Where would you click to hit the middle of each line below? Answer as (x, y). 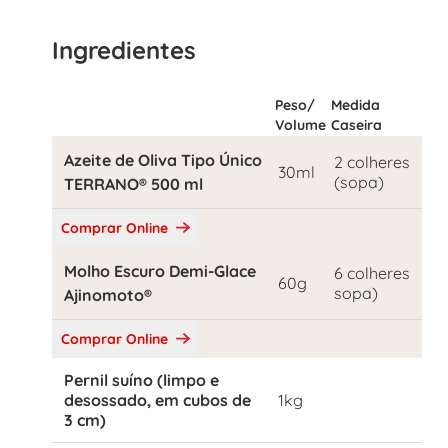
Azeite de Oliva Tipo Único (163, 160)
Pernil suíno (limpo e (141, 380)
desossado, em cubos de (157, 400)
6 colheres (372, 273)
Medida (355, 105)
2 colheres (372, 162)
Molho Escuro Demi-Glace (160, 271)
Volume (300, 125)
